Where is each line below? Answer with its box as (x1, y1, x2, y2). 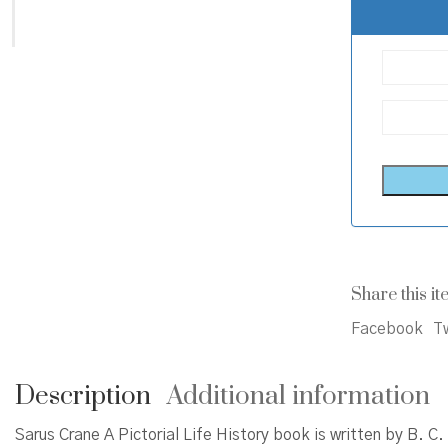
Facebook (350, 321, 423, 337)
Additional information (167, 380, 430, 413)
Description (15, 380, 151, 413)
